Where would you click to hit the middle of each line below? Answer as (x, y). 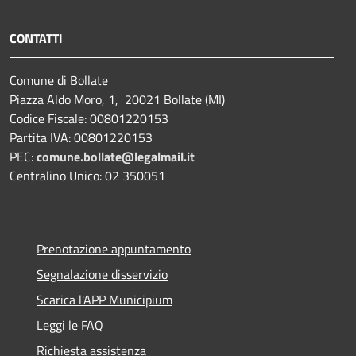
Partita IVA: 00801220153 (81, 138)
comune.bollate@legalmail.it (116, 157)
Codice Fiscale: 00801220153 (89, 119)
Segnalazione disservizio (102, 275)
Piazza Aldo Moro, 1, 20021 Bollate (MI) (117, 100)
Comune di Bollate (59, 81)
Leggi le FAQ (70, 325)
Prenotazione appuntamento (114, 249)
